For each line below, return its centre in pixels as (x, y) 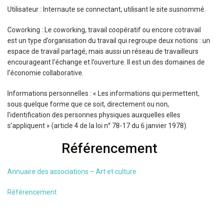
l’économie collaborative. (45, 73)
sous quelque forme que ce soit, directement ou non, (88, 104)
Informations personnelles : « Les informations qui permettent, (103, 93)
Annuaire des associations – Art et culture (72, 172)
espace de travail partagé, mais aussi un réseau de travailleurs (103, 51)
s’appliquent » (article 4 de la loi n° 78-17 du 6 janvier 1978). (98, 126)
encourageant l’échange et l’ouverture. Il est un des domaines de (106, 62)
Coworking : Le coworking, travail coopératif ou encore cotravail (104, 30)
